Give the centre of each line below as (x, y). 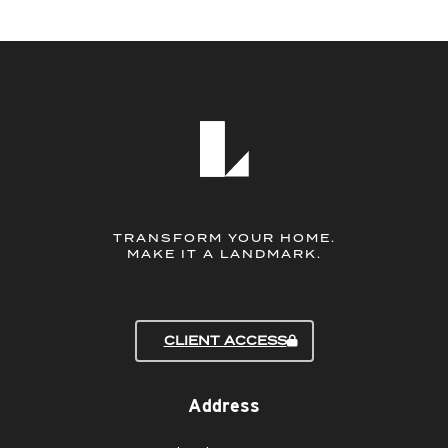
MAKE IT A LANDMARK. (224, 254)
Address (224, 405)
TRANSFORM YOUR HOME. (224, 238)
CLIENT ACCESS (225, 340)
